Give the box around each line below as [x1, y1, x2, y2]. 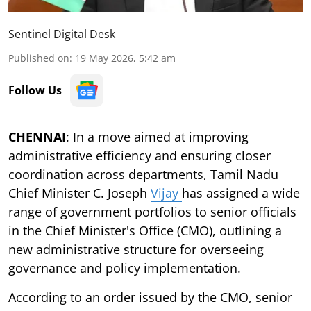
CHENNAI [8, 128, 66, 145]
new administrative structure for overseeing [8, 240, 264, 258]
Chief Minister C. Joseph [8, 184, 151, 201]
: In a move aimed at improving [66, 128, 249, 145]
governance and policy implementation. [8, 259, 244, 276]
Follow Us [8, 82, 62, 98]
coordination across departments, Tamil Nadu [8, 165, 278, 183]
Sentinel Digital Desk [8, 26, 115, 42]
